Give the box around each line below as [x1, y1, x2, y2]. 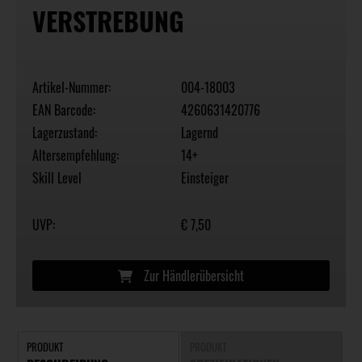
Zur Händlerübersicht [141, 266, 244, 286]
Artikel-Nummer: [32, 78, 111, 98]
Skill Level [32, 168, 82, 188]
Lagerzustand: [32, 123, 97, 143]
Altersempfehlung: [32, 145, 119, 166]
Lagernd [181, 123, 218, 143]
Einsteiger [181, 168, 229, 188]
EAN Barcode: [32, 100, 95, 120]
